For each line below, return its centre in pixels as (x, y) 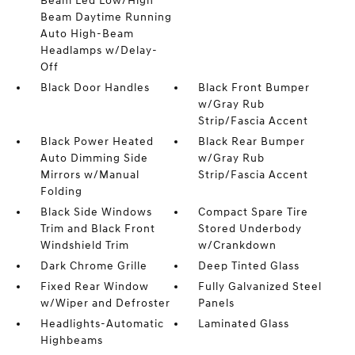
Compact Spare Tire (254, 212)
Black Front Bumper (254, 87)
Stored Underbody (250, 228)
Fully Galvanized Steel (260, 286)
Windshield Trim (84, 245)
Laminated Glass (244, 323)
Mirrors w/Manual (90, 174)
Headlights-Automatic (102, 323)
